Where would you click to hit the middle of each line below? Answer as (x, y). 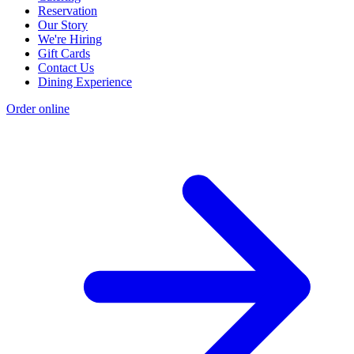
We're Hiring (70, 40)
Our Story (63, 25)
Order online (38, 109)
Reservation (68, 11)
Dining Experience (85, 82)
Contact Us (66, 68)
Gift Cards (64, 54)
